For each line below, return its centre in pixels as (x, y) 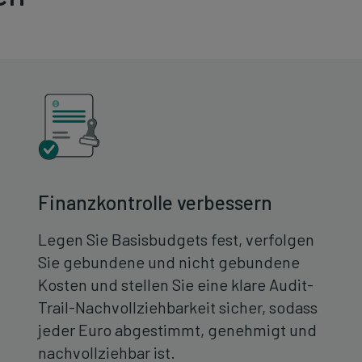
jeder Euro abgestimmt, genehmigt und (177, 330)
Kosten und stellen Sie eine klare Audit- (175, 285)
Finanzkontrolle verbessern (155, 203)
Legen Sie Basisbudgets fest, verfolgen (176, 240)
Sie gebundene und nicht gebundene (168, 262)
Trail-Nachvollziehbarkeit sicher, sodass (177, 307)
